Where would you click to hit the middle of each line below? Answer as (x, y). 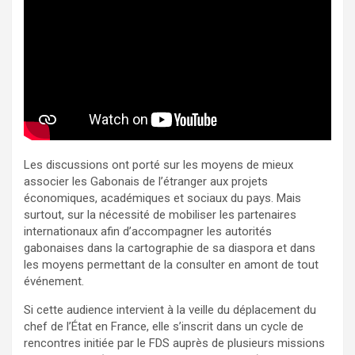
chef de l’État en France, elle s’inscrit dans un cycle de (164, 326)
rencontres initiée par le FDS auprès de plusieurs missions (174, 343)
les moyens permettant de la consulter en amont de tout (171, 264)
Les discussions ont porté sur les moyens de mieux (158, 164)
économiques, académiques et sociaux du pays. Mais (162, 198)
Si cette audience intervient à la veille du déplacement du (170, 309)
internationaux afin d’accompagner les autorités (148, 231)
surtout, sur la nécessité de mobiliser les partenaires (160, 214)
